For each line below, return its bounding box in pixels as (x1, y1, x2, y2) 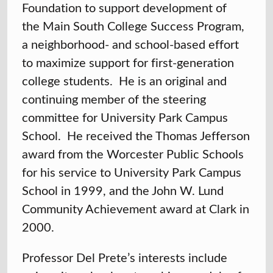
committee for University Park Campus (22, 108, 228, 126)
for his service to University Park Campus (22, 163, 241, 180)
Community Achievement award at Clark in (22, 200, 249, 217)
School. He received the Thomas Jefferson (22, 127, 250, 144)
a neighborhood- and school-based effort (22, 35, 239, 52)
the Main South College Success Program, (22, 17, 244, 34)
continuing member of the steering (22, 90, 206, 107)
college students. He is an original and (22, 72, 227, 89)
